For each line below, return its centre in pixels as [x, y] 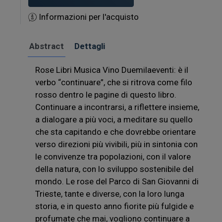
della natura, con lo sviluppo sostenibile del [114, 169]
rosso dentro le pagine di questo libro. [106, 94]
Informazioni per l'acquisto [88, 17]
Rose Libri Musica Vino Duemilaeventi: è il [112, 70]
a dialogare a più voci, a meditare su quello [114, 119]
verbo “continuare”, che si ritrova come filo [114, 82]
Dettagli [90, 46]
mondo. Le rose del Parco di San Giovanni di [117, 181]
